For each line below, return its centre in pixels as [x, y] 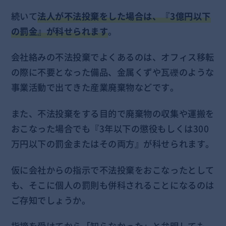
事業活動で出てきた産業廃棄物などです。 [95, 88]
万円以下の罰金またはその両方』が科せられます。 [112, 144]
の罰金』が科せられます [60, 31]
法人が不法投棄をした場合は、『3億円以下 [124, 16]
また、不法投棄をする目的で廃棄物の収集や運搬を [112, 113]
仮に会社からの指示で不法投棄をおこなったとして [112, 170]
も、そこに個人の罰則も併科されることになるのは [112, 185]
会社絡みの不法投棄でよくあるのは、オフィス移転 [112, 57]
